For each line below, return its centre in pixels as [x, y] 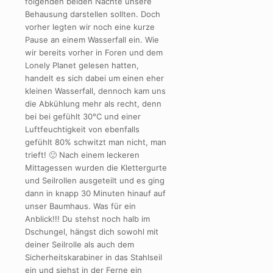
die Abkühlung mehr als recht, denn [93, 103]
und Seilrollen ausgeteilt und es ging [95, 180]
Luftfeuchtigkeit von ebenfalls [82, 129]
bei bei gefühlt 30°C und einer [83, 116]
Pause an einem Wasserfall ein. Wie [92, 39]
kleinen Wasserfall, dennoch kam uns [95, 90]
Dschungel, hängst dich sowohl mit [92, 231]
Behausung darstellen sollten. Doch [93, 14]
